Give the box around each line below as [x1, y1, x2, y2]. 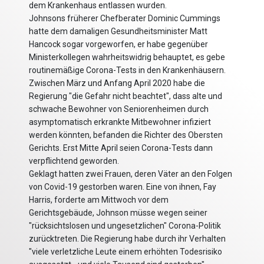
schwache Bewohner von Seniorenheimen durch [29, 104, 209, 114]
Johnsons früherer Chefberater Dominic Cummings [29, 14, 220, 24]
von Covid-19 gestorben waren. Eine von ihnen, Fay [29, 182, 216, 192]
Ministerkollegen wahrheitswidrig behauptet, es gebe [29, 52, 225, 62]
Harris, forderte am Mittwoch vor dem [29, 195, 169, 205]
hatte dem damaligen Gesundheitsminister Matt [29, 27, 207, 37]
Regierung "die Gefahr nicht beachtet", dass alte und [29, 91, 222, 101]
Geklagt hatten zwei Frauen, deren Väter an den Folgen [29, 169, 232, 179]
